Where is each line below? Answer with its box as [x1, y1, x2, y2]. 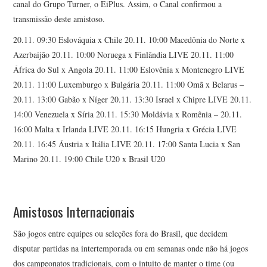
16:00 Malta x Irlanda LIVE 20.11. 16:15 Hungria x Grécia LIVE [13, 123, 237, 135]
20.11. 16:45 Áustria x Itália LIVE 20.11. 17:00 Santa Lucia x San [13, 138, 241, 150]
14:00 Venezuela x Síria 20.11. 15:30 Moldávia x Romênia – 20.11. [13, 108, 243, 120]
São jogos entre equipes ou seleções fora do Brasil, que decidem [13, 228, 228, 240]
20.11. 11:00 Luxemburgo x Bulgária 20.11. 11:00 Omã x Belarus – [13, 79, 244, 91]
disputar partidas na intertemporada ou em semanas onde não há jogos [13, 243, 249, 254]
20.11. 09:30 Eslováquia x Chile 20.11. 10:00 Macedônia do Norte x [13, 34, 246, 46]
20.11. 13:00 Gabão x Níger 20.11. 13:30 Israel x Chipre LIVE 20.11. [13, 94, 252, 105]
